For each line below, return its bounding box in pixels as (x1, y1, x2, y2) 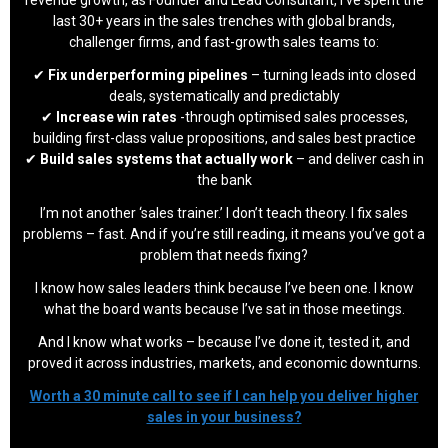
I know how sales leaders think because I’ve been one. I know (34, 279, 414, 296)
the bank (196, 171, 252, 188)
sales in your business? (146, 408, 302, 425)
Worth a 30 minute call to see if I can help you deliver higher (29, 387, 419, 404)
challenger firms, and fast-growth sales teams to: (69, 33, 379, 50)
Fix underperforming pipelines (44, 66, 248, 83)
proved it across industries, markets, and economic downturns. (27, 354, 421, 371)
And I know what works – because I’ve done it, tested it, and (38, 333, 410, 350)
